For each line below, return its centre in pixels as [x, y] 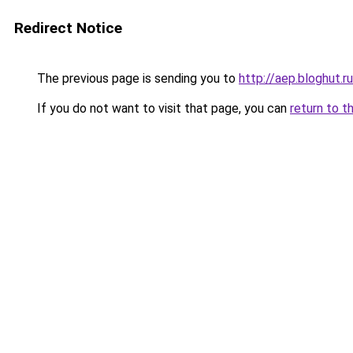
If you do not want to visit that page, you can [162, 108]
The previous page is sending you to [136, 78]
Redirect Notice [68, 28]
